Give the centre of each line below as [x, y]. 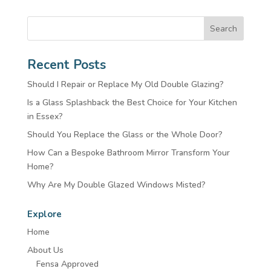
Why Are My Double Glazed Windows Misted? [116, 184]
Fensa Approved [67, 264]
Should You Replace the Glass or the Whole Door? [125, 134]
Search [224, 28]
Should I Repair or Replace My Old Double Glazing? [125, 84]
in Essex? [45, 116]
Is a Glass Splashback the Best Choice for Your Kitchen [132, 102]
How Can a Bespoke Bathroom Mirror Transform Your [128, 152]
